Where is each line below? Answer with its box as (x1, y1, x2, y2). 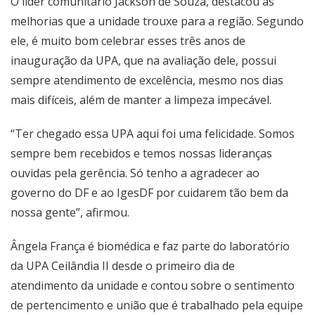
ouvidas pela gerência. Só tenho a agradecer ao (11, 165, 259, 181)
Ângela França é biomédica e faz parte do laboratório (11, 238, 290, 254)
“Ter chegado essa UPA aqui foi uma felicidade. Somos (11, 125, 295, 141)
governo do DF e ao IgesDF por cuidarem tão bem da (11, 184, 288, 200)
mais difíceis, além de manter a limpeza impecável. (11, 91, 271, 108)
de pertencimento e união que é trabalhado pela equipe (11, 297, 303, 313)
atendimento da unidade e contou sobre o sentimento (11, 277, 295, 293)
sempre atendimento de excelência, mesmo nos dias (11, 72, 283, 88)
